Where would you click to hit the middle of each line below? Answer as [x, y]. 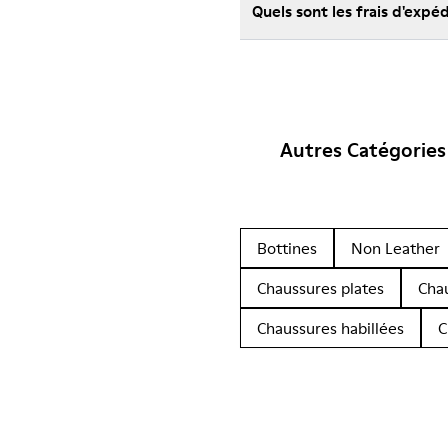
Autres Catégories [363, 150]
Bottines [287, 248]
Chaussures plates [320, 288]
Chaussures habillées [330, 328]
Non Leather [395, 248]
